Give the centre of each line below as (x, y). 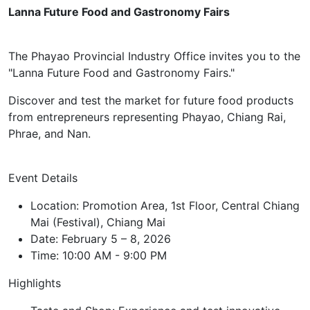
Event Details (43, 178)
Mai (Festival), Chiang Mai (98, 222)
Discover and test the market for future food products (151, 100)
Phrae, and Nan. (49, 134)
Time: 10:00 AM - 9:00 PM (99, 255)
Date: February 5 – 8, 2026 (101, 239)
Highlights (35, 283)
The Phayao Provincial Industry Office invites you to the (154, 56)
